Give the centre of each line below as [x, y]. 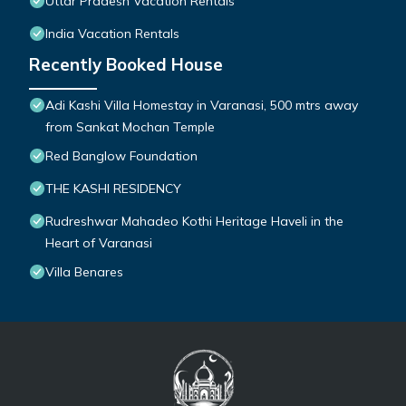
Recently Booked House [126, 65]
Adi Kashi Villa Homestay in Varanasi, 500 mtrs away [202, 106]
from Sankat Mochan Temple [130, 127]
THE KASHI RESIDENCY [113, 189]
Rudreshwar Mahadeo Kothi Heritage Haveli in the [194, 222]
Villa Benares [84, 272]
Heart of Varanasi [99, 243]
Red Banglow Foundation [121, 156]
